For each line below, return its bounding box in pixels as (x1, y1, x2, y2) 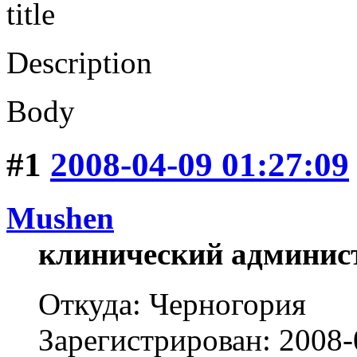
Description (6, 45, 152, 80)
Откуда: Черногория (38, 287, 306, 322)
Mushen (6, 201, 114, 236)
